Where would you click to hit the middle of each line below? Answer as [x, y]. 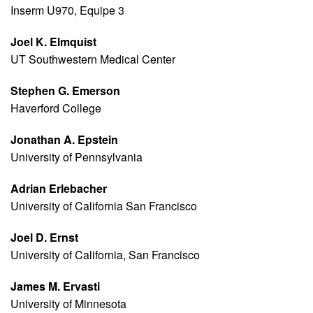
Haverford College [56, 108]
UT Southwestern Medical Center [93, 59]
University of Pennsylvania [77, 157]
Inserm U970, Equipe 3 [67, 10]
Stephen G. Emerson [65, 91]
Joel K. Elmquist [53, 42]
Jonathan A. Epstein [64, 140]
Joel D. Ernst [44, 238]
